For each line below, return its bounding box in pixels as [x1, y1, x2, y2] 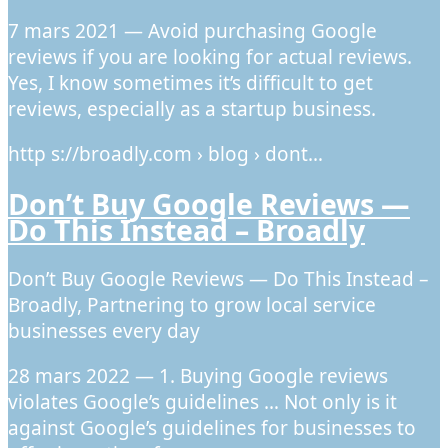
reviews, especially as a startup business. [8, 95, 376, 122]
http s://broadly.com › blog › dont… [8, 140, 323, 167]
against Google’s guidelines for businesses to [8, 415, 416, 442]
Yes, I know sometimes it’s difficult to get [8, 69, 373, 96]
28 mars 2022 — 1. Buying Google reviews [8, 363, 388, 390]
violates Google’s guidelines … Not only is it [8, 389, 397, 416]
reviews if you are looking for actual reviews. [8, 43, 412, 70]
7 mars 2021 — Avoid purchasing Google [8, 17, 377, 44]
